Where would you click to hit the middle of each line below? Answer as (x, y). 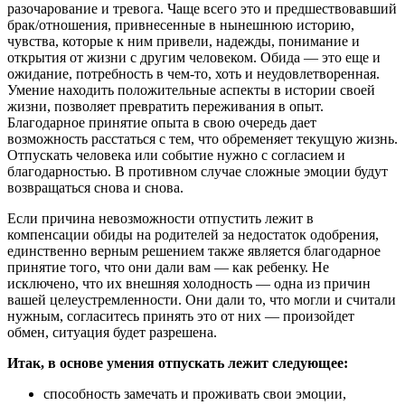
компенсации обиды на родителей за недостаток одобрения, (193, 234)
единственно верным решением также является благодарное (194, 250)
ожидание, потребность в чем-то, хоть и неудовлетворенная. (193, 73)
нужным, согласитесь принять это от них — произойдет (181, 316)
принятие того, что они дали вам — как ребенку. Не (168, 267)
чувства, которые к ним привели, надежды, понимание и (184, 41)
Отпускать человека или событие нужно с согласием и (176, 155)
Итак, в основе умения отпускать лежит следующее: (178, 363)
